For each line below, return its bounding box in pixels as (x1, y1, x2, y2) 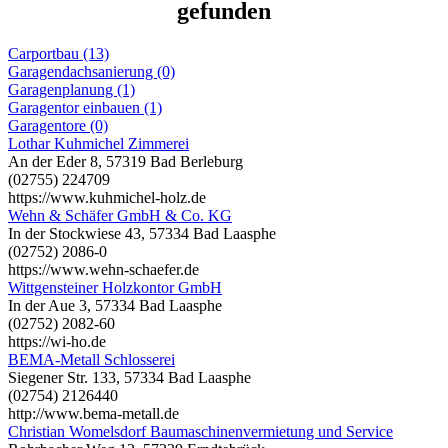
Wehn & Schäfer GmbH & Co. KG (8, 206, 232, 224)
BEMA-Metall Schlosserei (8, 350, 175, 368)
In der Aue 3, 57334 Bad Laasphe (8, 296, 222, 314)
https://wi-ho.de (8, 332, 106, 350)
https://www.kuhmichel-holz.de (8, 188, 206, 206)
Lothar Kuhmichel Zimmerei (8, 134, 189, 152)
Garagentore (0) (8, 116, 108, 134)
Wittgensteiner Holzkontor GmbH (8, 278, 222, 296)
